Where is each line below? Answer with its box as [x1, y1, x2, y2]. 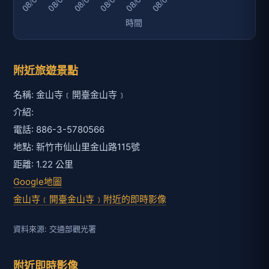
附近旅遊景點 [13, 63, 78, 78]
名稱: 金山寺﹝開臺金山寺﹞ [13, 89, 126, 101]
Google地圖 [13, 176, 62, 188]
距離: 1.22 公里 [13, 159, 73, 171]
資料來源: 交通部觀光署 [13, 224, 96, 234]
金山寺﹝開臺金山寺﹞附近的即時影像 [13, 193, 166, 205]
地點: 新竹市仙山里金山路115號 [13, 141, 140, 153]
